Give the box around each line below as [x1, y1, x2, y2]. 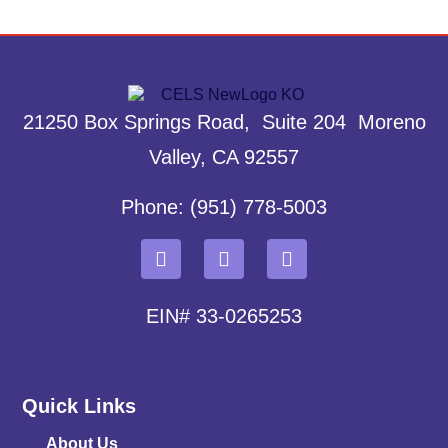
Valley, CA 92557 [149, 146, 299, 169]
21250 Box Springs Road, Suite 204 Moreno [22, 111, 426, 134]
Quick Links [22, 394, 137, 417]
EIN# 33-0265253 [146, 304, 302, 327]
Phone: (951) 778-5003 [121, 195, 327, 218]
